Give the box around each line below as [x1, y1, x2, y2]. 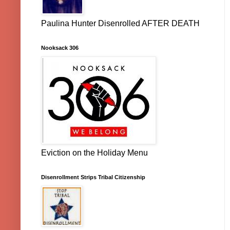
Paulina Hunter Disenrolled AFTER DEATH [41, 19, 200, 28]
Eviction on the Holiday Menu [41, 148, 148, 158]
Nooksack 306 [41, 45, 79, 51]
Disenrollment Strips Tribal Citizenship [41, 174, 145, 181]
